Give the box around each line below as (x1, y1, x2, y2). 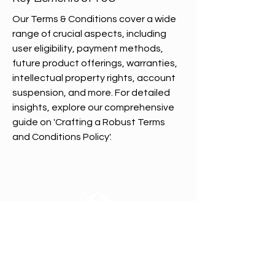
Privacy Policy (12, 255, 68, 274)
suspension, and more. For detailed (12, 88, 170, 98)
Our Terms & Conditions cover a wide (12, 14, 176, 24)
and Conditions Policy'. (12, 132, 112, 142)
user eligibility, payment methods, (12, 44, 163, 53)
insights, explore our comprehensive (12, 103, 174, 112)
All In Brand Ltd (12, 225, 127, 258)
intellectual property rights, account (12, 73, 176, 83)
